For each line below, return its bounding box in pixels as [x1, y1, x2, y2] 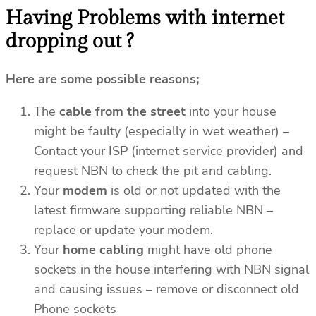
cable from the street [59, 103, 186, 121]
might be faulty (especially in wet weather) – [34, 123, 289, 140]
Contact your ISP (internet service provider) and [34, 142, 303, 160]
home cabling [63, 241, 144, 259]
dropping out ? [6, 30, 133, 54]
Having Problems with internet [6, 6, 284, 30]
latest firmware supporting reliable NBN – [34, 202, 273, 219]
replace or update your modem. [34, 221, 217, 239]
